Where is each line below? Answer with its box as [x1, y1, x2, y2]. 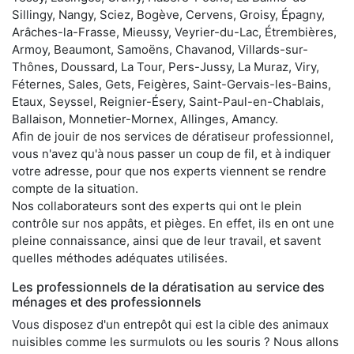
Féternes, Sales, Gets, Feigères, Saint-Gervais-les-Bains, [12, 76, 331, 92]
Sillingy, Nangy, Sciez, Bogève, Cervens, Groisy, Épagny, [12, 6, 325, 22]
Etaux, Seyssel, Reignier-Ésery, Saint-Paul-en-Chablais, [12, 93, 324, 109]
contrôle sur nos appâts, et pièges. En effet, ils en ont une [12, 215, 334, 231]
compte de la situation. [12, 180, 138, 196]
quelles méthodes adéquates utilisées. [12, 250, 228, 265]
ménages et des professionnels [12, 293, 201, 310]
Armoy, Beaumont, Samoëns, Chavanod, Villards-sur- [12, 41, 308, 57]
